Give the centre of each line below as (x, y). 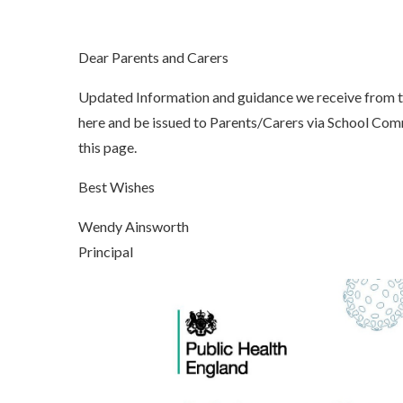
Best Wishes (116, 187)
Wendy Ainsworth (134, 227)
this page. (107, 148)
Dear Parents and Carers (153, 58)
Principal (106, 252)
